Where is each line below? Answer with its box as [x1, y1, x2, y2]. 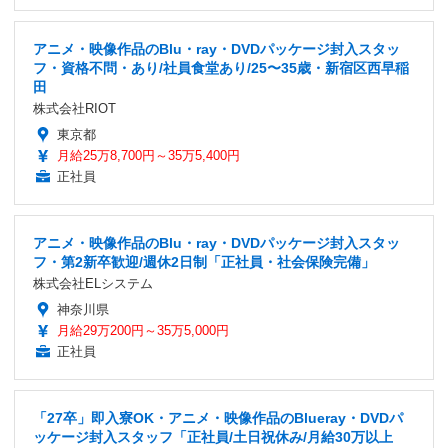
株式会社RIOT [33, 101, 116, 117]
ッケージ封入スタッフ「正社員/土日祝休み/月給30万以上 [33, 429, 393, 446]
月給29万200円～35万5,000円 [57, 323, 229, 339]
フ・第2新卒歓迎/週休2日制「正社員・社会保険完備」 [33, 254, 375, 271]
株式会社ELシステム [33, 276, 153, 292]
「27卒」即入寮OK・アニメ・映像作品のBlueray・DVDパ [33, 410, 403, 427]
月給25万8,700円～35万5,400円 [57, 148, 240, 164]
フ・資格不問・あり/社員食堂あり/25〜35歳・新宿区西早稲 [33, 60, 409, 77]
